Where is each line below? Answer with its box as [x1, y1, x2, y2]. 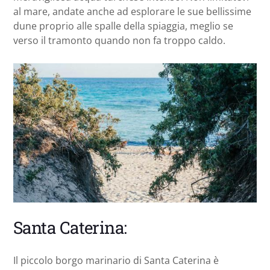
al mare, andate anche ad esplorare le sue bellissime [13, 4, 251, 18]
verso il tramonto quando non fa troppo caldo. [13, 33, 225, 47]
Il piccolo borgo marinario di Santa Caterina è [13, 253, 219, 267]
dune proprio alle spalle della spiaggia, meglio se [13, 19, 233, 33]
